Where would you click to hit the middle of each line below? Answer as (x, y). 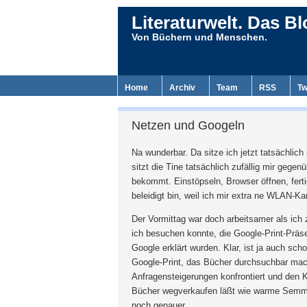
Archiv (182, 88)
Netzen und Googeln (188, 125)
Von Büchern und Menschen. (199, 37)
